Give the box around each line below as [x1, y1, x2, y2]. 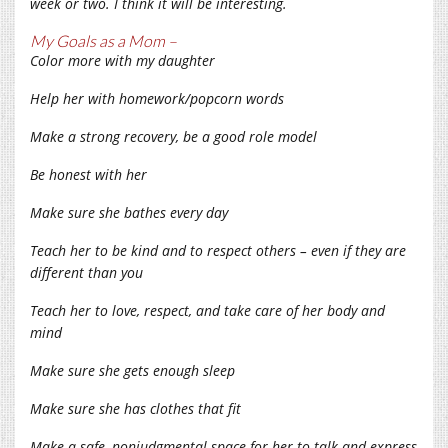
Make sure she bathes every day [30, 202, 228, 222]
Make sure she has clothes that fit [30, 398, 241, 418]
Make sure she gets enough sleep [30, 360, 235, 380]
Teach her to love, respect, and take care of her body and [30, 300, 385, 320]
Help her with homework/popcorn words [30, 88, 284, 108]
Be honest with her [30, 164, 147, 184]
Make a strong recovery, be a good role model [30, 126, 317, 146]
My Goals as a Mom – [30, 30, 177, 50]
